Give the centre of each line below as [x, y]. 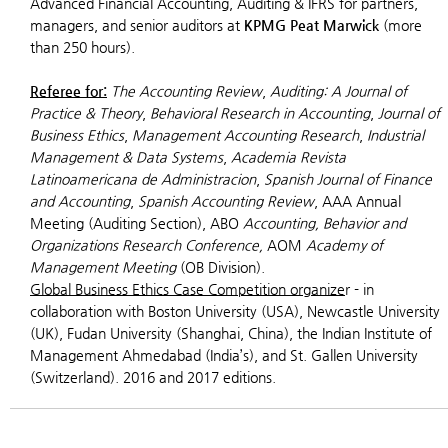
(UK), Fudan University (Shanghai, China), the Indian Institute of [231, 333]
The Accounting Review [186, 91]
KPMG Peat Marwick [311, 25]
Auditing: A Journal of [338, 91]
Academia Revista [288, 157]
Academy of [342, 245]
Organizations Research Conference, [148, 245]
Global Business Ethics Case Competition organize [187, 289]
